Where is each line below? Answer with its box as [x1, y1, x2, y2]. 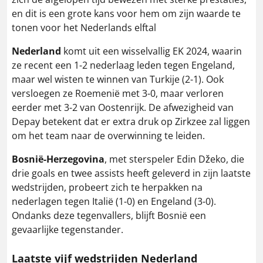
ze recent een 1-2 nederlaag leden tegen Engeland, [12, 58, 235, 72]
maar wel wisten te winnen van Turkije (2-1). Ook [12, 72, 224, 86]
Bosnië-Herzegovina [12, 152, 104, 166]
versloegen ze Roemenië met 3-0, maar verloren [12, 86, 224, 100]
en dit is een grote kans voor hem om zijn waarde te [12, 6, 241, 20]
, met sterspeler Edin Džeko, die [104, 152, 244, 166]
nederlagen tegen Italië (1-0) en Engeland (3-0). [12, 194, 216, 208]
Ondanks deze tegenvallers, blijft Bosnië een [12, 208, 206, 222]
